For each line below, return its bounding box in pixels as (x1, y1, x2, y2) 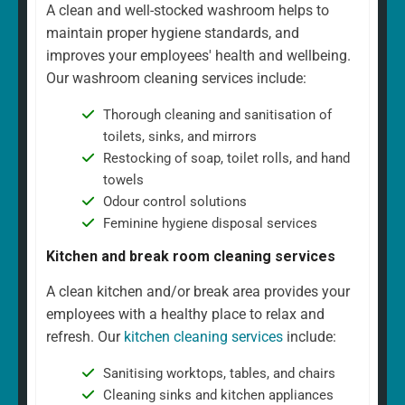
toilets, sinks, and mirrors (102, 127, 257, 145)
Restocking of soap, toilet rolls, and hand (102, 149, 350, 166)
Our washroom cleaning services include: (46, 69, 306, 87)
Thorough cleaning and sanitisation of (102, 106, 332, 123)
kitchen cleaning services (124, 327, 283, 345)
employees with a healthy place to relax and (46, 305, 325, 323)
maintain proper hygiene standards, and (46, 24, 299, 42)
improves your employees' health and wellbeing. (46, 46, 351, 64)
